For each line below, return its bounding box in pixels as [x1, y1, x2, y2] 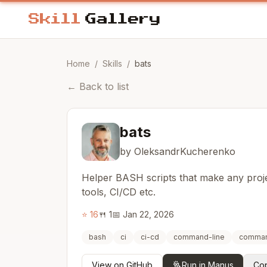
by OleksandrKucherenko [120, 145, 235, 157]
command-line [173, 232, 225, 241]
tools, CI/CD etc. [82, 186, 156, 198]
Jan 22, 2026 [123, 209, 174, 219]
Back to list [79, 80, 129, 92]
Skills [103, 58, 122, 69]
